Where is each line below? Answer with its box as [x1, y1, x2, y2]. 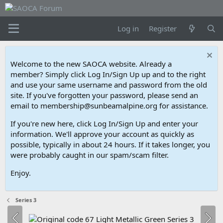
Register [149, 23, 177, 33]
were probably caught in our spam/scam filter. [10, 150, 169, 160]
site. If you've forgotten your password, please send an [10, 90, 198, 100]
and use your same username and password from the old [10, 80, 207, 90]
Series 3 [15, 196, 36, 204]
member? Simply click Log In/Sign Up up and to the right [10, 69, 206, 79]
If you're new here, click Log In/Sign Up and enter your [10, 118, 198, 128]
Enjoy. [10, 168, 31, 178]
